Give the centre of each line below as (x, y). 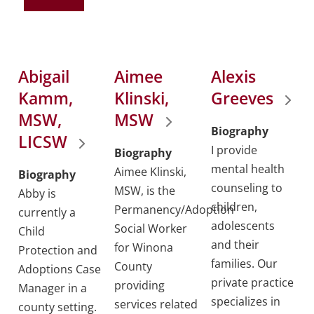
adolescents (243, 226)
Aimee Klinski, (151, 172)
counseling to (246, 188)
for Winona (144, 248)
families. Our (244, 264)
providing (140, 286)
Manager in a (52, 288)
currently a (47, 213)
